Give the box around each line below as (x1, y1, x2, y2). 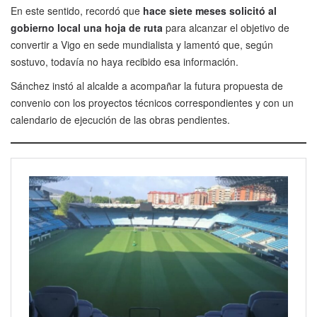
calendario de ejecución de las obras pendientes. (11, 113, 230, 127)
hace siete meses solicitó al (143, 4, 277, 18)
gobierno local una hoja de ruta (11, 21, 166, 35)
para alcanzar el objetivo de (166, 21, 289, 35)
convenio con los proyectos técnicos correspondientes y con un (11, 96, 294, 110)
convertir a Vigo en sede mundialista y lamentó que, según (11, 38, 273, 52)
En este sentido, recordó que (11, 4, 143, 18)
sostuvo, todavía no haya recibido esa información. (11, 54, 238, 69)
